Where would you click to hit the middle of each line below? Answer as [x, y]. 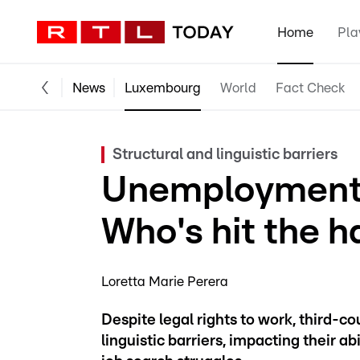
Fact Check [310, 88]
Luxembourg [163, 88]
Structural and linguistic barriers [225, 155]
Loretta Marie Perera [165, 282]
